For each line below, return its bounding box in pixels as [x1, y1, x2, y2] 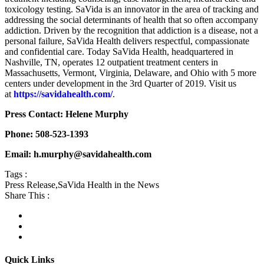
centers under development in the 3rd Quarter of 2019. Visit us [5, 78, 236, 88]
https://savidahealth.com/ [14, 88, 113, 99]
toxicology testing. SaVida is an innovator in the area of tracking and [5, 4, 259, 14]
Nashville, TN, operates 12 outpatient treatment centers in [5, 57, 218, 67]
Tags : [5, 169, 27, 179]
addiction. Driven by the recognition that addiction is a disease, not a [5, 25, 258, 35]
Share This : [5, 190, 49, 200]
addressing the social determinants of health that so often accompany [5, 14, 258, 25]
